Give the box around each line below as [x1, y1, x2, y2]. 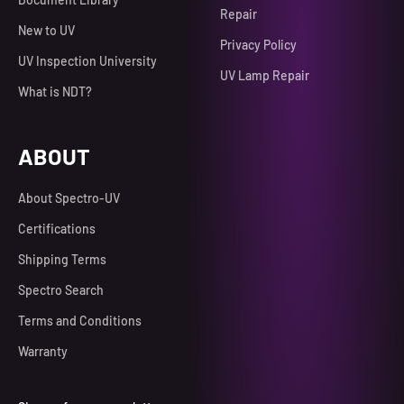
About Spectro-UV [18, 189, 120, 206]
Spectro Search [18, 281, 104, 298]
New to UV [18, 22, 75, 38]
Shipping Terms [18, 251, 106, 267]
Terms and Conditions [18, 312, 142, 328]
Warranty [18, 343, 68, 359]
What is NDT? [18, 83, 92, 99]
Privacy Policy [220, 36, 297, 52]
